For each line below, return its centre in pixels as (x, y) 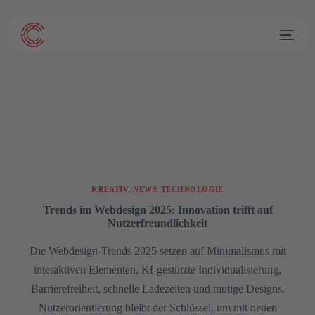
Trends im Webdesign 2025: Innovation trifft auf (157, 210)
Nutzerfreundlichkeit (157, 224)
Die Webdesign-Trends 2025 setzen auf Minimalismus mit (157, 251)
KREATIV (110, 189)
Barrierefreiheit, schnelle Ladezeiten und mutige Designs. (157, 289)
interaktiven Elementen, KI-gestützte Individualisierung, (157, 270)
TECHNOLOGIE (192, 189)
